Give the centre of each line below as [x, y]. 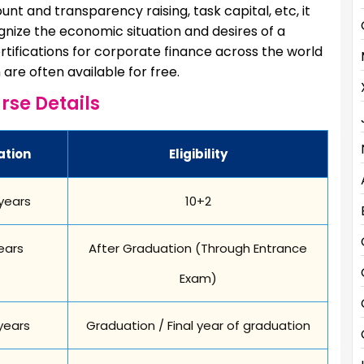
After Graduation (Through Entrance [198, 248]
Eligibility [198, 154]
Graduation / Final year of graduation [198, 325]
